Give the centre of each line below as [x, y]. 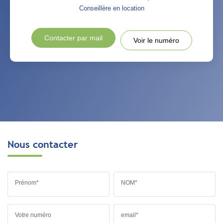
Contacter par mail [73, 38]
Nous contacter [43, 144]
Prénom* [27, 182]
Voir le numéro [156, 40]
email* [130, 215]
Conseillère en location [111, 8]
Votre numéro [33, 215]
